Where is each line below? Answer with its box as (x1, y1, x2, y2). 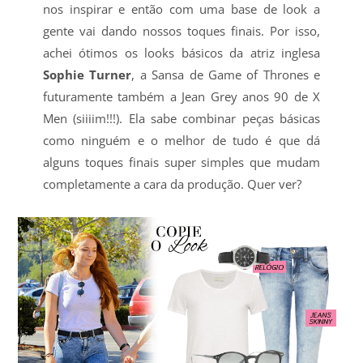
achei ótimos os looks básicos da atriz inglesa (42, 45, 321, 62)
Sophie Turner (42, 66, 132, 83)
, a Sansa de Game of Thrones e (131, 66, 321, 83)
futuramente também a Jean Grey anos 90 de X (42, 88, 321, 105)
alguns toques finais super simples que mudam (42, 154, 321, 171)
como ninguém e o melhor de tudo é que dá (42, 132, 321, 149)
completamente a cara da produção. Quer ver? (42, 176, 301, 193)
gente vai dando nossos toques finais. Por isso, (42, 23, 321, 40)
